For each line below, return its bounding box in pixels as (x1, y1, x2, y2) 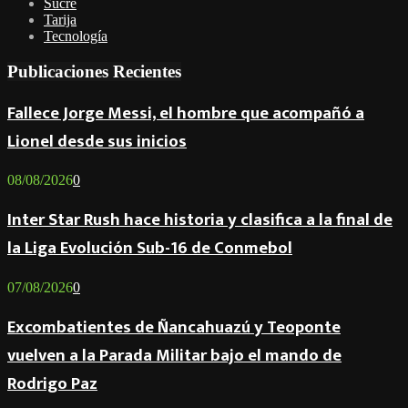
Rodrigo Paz (7, 369, 97, 398)
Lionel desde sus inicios (7, 127, 187, 156)
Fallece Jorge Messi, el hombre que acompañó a (7, 98, 364, 127)
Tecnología (44, 28, 107, 45)
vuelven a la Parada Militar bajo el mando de (7, 341, 342, 370)
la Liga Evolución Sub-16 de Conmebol (7, 234, 292, 263)
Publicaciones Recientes (7, 61, 181, 81)
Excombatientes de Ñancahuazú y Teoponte (7, 312, 341, 342)
